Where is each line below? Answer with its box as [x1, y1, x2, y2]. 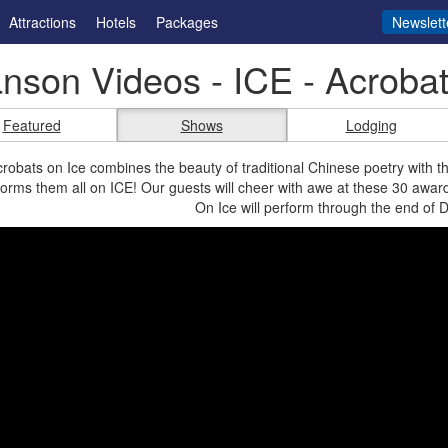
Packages [155, 12, 218, 32]
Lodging [345, 115, 397, 135]
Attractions [8, 12, 76, 32]
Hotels [95, 12, 136, 32]
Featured [2, 115, 61, 135]
